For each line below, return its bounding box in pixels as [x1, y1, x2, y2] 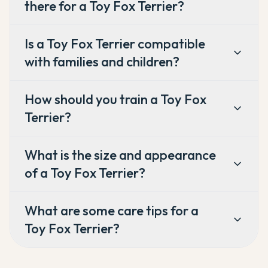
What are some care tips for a [25, 202, 199, 219]
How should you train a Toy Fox [25, 91, 206, 108]
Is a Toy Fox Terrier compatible [25, 35, 205, 52]
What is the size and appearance [25, 147, 216, 163]
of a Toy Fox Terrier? [25, 165, 145, 181]
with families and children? [25, 53, 179, 70]
